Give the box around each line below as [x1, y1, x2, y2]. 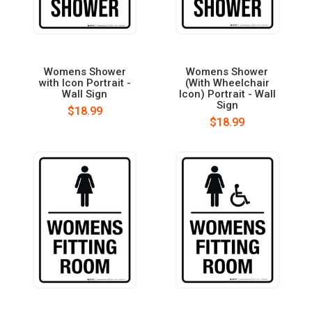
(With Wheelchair [185, 76, 270, 89]
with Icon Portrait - [38, 76, 131, 89]
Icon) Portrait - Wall [178, 87, 276, 100]
